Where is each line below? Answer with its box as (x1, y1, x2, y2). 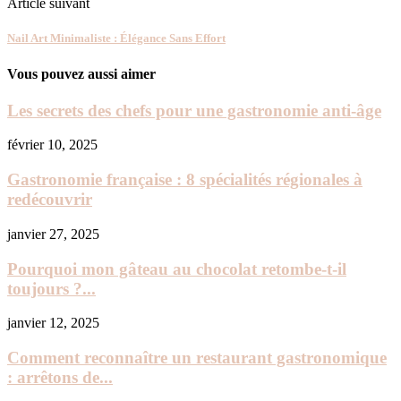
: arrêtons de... (7, 368, 113, 388)
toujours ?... (7, 278, 96, 298)
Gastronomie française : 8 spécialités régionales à (7, 170, 363, 190)
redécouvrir (7, 190, 92, 209)
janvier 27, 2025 (7, 226, 99, 242)
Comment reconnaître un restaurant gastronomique (7, 348, 387, 368)
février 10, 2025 (7, 137, 98, 153)
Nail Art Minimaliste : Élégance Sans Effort (7, 31, 226, 46)
